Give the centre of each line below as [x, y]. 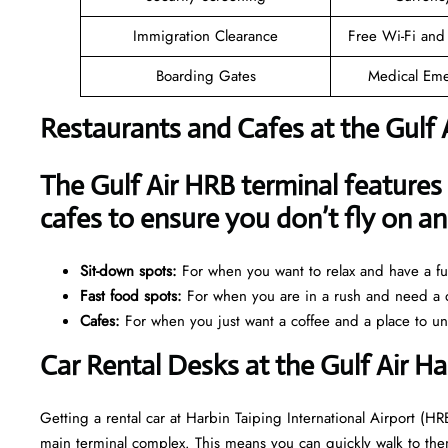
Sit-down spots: [128, 270]
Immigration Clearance [205, 35]
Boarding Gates [205, 75]
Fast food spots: [131, 295]
